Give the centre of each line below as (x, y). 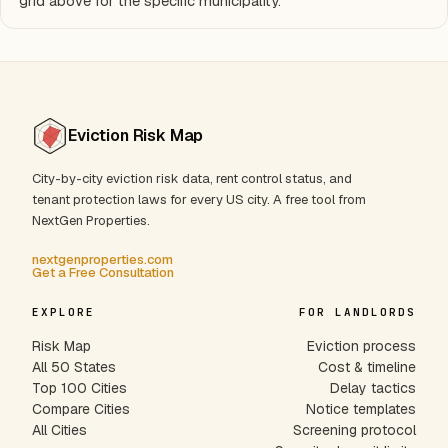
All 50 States (74, 367)
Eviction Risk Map (136, 136)
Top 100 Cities (79, 388)
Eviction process (361, 346)
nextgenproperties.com (102, 260)
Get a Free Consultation (103, 273)
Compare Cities (81, 409)
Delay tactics (373, 388)
